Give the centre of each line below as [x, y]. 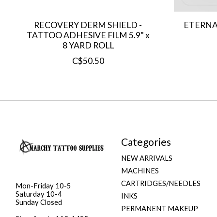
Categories [146, 141]
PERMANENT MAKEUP [159, 209]
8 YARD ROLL [88, 45]
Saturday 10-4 [39, 194]
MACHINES [140, 170]
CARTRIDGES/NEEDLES [161, 184]
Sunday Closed [39, 202]
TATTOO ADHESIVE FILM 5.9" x [88, 35]
